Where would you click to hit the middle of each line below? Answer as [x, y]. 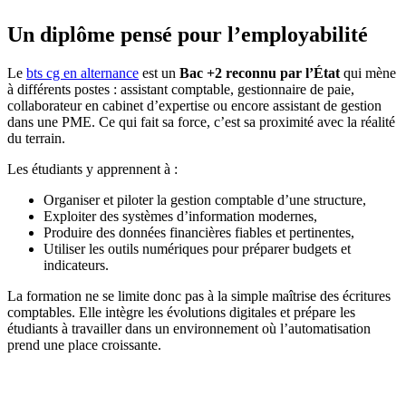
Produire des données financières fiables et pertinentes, [199, 233]
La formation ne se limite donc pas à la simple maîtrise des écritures [199, 296]
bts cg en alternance [82, 73]
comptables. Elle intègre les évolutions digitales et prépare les [181, 313]
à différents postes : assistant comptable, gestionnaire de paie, [181, 90]
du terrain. [36, 139]
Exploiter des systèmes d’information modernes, [180, 217]
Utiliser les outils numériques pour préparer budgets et [197, 249]
